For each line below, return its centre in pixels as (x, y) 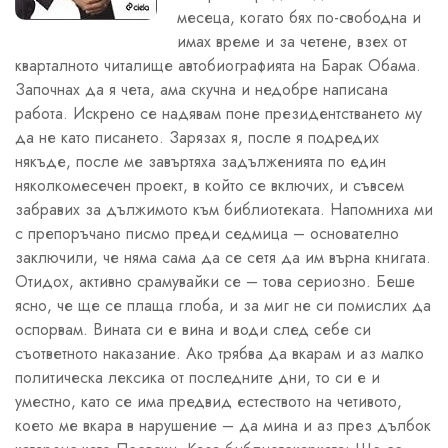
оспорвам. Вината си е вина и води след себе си (193, 329)
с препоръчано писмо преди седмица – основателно (207, 233)
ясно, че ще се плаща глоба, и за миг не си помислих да (223, 305)
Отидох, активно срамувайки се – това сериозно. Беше (215, 281)
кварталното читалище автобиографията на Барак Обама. (218, 65)
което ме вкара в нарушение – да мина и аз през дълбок (223, 425)
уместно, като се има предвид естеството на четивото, (208, 401)
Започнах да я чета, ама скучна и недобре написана (201, 89)
